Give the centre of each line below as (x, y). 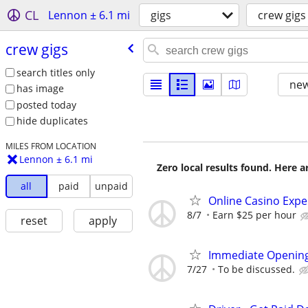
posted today (46, 104)
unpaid (111, 186)
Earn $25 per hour (254, 215)
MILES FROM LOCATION (51, 146)
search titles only (55, 72)
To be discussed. (256, 269)
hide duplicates (52, 121)
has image (40, 89)
